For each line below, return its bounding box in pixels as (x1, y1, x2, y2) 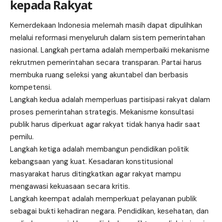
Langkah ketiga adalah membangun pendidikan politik (10, 144, 189, 155)
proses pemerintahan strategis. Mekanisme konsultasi (10, 107, 194, 117)
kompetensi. (10, 82, 52, 93)
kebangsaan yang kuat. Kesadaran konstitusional (10, 157, 173, 167)
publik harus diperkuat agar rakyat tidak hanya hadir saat (10, 119, 200, 130)
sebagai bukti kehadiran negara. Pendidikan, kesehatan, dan (10, 206, 209, 217)
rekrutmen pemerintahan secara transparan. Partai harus (10, 57, 202, 68)
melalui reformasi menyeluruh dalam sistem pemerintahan (10, 33, 205, 43)
